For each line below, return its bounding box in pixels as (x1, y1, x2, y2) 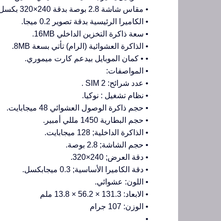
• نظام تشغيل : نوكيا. (82, 91, 148, 100)
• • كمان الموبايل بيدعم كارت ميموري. (25, 54, 148, 63)
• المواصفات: (106, 67, 148, 75)
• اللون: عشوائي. (95, 178, 148, 186)
